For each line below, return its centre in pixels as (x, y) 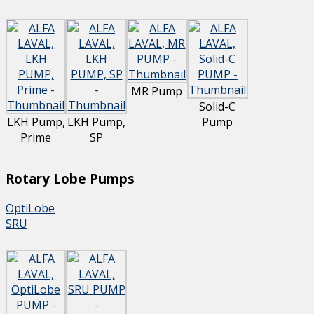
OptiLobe (30, 208)
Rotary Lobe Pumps (70, 178)
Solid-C (218, 107)
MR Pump (157, 91)
